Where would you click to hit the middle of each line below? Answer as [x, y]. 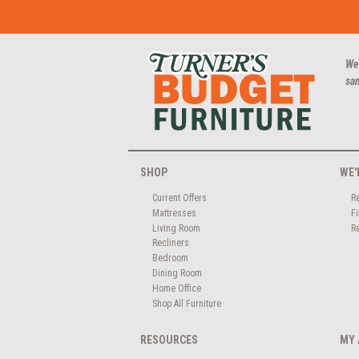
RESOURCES [169, 339]
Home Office [176, 289]
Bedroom [170, 258]
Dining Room [177, 274]
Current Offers [179, 198]
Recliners [170, 243]
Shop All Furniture [186, 304]
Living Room [176, 228]
